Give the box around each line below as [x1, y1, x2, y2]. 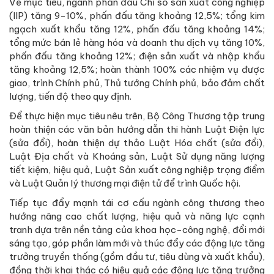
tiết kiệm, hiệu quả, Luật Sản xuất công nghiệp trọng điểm [9, 163, 265, 176]
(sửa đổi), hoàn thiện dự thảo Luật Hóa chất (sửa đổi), [9, 136, 265, 149]
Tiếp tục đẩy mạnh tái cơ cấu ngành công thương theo [9, 196, 265, 209]
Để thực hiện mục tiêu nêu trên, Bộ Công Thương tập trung [9, 109, 265, 122]
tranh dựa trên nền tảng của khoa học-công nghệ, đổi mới [9, 223, 265, 235]
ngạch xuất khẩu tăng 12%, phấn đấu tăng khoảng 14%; [9, 23, 265, 35]
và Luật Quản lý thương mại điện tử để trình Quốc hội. [9, 177, 240, 189]
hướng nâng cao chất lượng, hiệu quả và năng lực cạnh [9, 210, 265, 222]
